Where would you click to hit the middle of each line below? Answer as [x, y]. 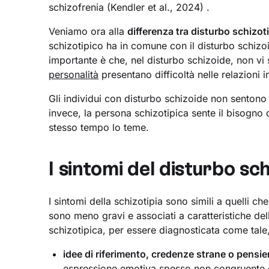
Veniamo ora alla [88, 32]
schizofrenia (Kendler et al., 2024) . [129, 8]
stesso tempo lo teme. [99, 128]
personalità [74, 75]
